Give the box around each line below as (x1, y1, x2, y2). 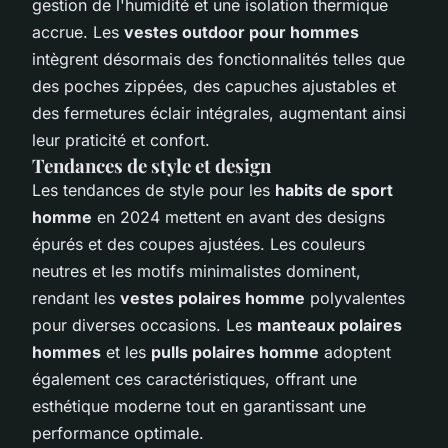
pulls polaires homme (151, 341, 319, 362)
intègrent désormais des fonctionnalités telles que (32, 48, 405, 69)
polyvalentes (305, 287, 405, 308)
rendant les (32, 287, 120, 308)
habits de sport (275, 179, 393, 200)
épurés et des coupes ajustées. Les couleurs (32, 233, 365, 254)
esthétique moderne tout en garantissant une (32, 395, 366, 416)
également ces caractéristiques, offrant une (32, 368, 357, 389)
